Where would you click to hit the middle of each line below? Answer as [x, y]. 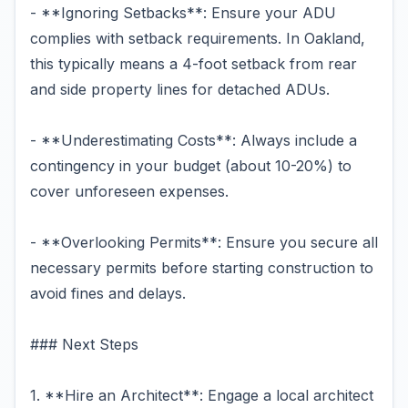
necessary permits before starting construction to [202, 268]
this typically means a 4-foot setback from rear [194, 64]
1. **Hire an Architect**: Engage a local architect [202, 395]
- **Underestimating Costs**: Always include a [194, 140]
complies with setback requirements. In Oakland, [198, 38]
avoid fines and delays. [108, 293]
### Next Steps [84, 344]
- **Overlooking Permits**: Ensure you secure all [204, 242]
